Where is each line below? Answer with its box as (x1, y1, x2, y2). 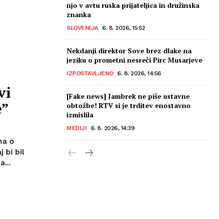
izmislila (66, 109, 93, 119)
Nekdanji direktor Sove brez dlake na (66, 45, 192, 55)
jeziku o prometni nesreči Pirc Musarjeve (66, 55, 202, 65)
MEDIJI (66, 124, 87, 131)
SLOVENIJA (66, 24, 98, 31)
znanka (66, 9, 91, 19)
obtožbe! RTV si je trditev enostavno (66, 100, 191, 110)
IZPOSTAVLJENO (66, 69, 113, 77)
